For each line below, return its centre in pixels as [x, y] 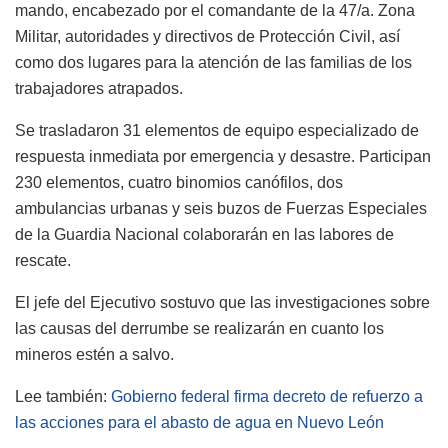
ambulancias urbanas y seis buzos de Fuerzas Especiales [221, 209]
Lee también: [63, 397]
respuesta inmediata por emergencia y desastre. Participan [223, 157]
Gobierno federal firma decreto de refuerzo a [267, 397]
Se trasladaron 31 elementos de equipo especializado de [217, 131]
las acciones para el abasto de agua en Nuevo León [199, 423]
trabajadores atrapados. [99, 89]
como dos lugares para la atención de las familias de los [213, 63]
